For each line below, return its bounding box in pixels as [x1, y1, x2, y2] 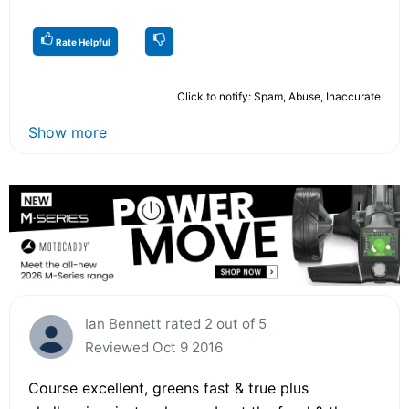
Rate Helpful [54, 36, 110, 47]
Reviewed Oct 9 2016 [85, 338, 223, 356]
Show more [28, 122, 107, 142]
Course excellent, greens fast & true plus [28, 378, 309, 397]
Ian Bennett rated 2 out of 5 [85, 314, 267, 332]
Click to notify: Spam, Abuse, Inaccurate [177, 89, 381, 103]
